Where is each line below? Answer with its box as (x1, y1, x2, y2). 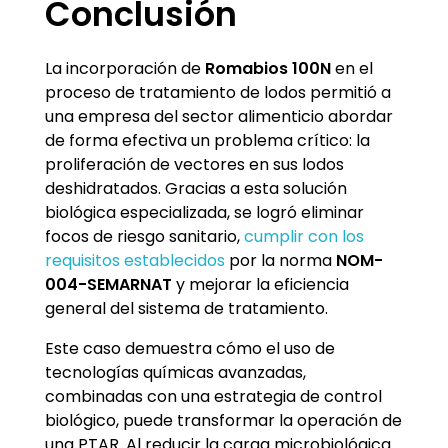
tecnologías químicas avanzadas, (45, 360, 306, 384)
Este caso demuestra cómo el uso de (45, 336, 335, 360)
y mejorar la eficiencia (172, 272, 349, 296)
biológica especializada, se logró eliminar (45, 200, 364, 224)
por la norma (225, 248, 332, 272)
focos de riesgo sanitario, (45, 224, 244, 248)
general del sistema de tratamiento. (45, 296, 328, 320)
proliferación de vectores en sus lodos (45, 152, 344, 176)
